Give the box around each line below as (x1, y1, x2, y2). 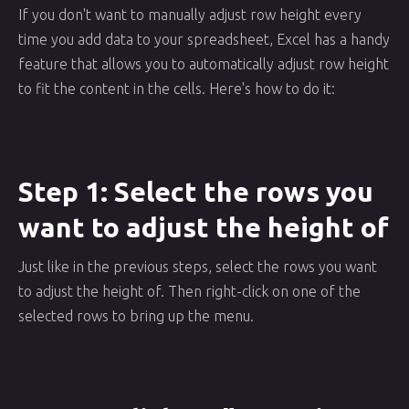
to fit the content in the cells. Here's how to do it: (18, 80, 335, 97)
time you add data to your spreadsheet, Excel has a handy (18, 31, 390, 47)
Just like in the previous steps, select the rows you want (18, 258, 377, 275)
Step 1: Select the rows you (18, 176, 373, 207)
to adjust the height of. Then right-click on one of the (18, 283, 361, 299)
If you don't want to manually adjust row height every (18, 6, 362, 23)
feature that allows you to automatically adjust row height (18, 56, 389, 72)
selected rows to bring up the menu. (18, 308, 254, 324)
